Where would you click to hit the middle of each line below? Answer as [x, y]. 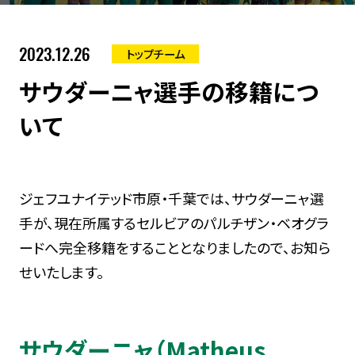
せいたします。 [61, 271]
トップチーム [156, 53]
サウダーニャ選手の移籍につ [168, 91]
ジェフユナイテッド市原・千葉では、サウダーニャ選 [171, 198]
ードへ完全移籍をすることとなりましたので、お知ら [174, 247]
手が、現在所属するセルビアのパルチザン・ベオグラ [174, 222]
